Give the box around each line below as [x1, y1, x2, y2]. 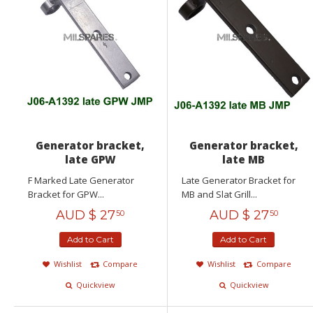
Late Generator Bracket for [181, 174, 296, 187]
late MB [222, 152, 265, 167]
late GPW [64, 152, 116, 167]
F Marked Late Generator [28, 174, 134, 187]
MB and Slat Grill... [181, 188, 257, 201]
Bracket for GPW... [28, 188, 104, 201]
